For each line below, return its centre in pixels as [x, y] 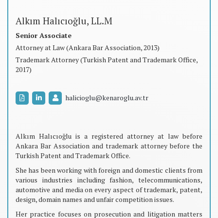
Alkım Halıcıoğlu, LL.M [64, 20]
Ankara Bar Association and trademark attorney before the [109, 145]
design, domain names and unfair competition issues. [95, 199]
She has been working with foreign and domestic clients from [109, 170]
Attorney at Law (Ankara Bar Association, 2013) [88, 47]
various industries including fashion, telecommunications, [109, 180]
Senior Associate [44, 35]
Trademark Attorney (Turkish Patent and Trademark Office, [107, 59]
